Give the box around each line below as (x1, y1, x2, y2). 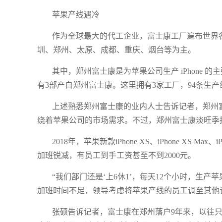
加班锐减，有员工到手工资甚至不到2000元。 (37, 151, 196, 160)
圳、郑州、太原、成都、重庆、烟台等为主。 (37, 46, 196, 54)
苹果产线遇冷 (52, 10, 100, 19)
